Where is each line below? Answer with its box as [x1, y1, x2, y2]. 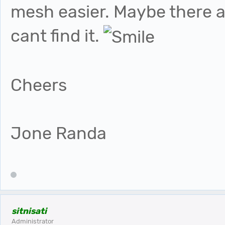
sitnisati [12, 206, 47, 216]
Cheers [11, 75, 67, 96]
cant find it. [11, 26, 103, 46]
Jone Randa [11, 123, 106, 144]
